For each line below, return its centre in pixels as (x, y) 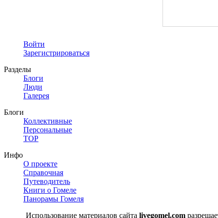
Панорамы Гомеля (54, 199)
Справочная (43, 172)
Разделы (18, 69)
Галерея (36, 95)
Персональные (48, 129)
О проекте (40, 163)
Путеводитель (47, 181)
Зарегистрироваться (56, 53)
